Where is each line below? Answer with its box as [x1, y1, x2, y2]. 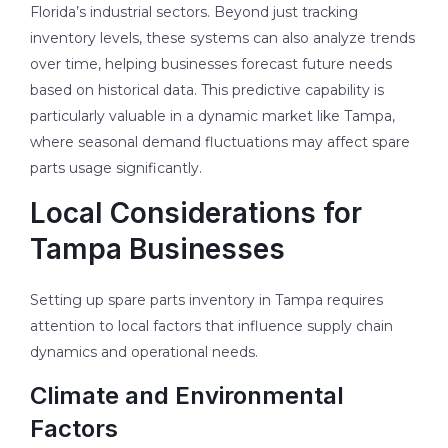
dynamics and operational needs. [30, 342, 258, 361]
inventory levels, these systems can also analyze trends [30, 28, 415, 47]
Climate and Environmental [30, 380, 344, 410]
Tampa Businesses [30, 231, 285, 266]
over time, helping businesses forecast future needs [30, 54, 392, 73]
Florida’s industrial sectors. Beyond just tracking [30, 2, 358, 21]
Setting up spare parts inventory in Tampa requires [30, 290, 383, 309]
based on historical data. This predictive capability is [30, 80, 384, 99]
